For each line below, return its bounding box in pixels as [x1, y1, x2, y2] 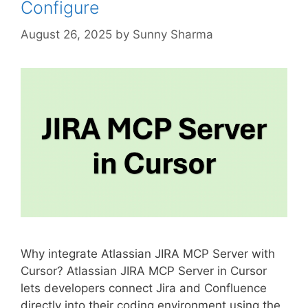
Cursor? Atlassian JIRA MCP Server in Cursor [21, 263, 267, 278]
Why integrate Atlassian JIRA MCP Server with [21, 246, 275, 261]
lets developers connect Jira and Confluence [21, 280, 267, 295]
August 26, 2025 [21, 27, 112, 41]
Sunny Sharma [133, 27, 213, 41]
